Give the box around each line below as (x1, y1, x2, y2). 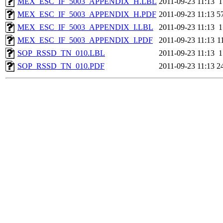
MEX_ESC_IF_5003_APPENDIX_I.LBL (17, 23, 153, 32)
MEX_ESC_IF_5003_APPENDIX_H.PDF (17, 10, 156, 19)
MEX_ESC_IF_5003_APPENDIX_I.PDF (17, 36, 153, 45)
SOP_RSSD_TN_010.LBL (17, 49, 105, 58)
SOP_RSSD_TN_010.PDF (17, 62, 105, 71)
